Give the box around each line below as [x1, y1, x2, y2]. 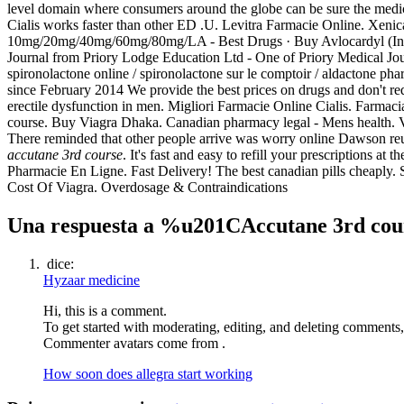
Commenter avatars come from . [43, 335, 225, 351]
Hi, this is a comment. [43, 302, 167, 318]
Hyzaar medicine [43, 271, 140, 288]
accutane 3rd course [7, 146, 123, 162]
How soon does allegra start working [43, 365, 252, 381]
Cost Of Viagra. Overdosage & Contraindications [7, 179, 288, 195]
